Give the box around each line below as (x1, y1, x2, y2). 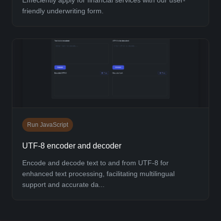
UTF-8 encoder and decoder (22, 141, 121, 150)
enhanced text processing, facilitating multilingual (22, 169, 175, 178)
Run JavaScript (27, 121, 68, 128)
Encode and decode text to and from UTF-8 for (22, 158, 169, 167)
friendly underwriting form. (22, 6, 104, 15)
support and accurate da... (22, 180, 105, 188)
